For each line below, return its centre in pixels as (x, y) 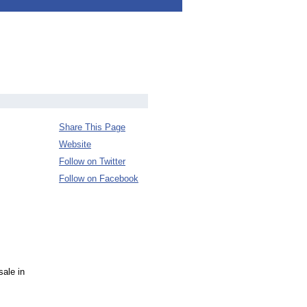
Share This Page (92, 127)
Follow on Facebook (99, 179)
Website (75, 144)
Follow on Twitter (92, 161)
